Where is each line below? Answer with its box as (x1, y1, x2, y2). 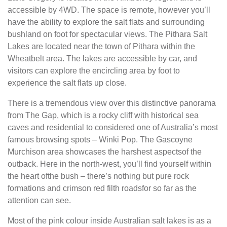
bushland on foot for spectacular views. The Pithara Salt (8, 30, 207, 39)
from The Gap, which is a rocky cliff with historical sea (8, 111, 199, 120)
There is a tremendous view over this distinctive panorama (8, 99, 216, 107)
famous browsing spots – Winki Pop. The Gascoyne (8, 135, 193, 144)
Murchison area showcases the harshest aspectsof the (8, 147, 202, 156)
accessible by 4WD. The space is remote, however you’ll (8, 6, 210, 14)
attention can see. (8, 196, 71, 205)
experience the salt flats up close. (8, 79, 127, 87)
